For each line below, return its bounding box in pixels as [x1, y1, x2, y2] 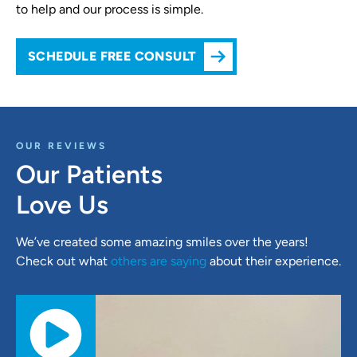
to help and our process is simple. [16, 2, 203, 17]
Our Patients [16, 159, 163, 190]
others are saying [111, 253, 206, 269]
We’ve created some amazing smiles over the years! [16, 234, 308, 249]
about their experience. [206, 253, 341, 269]
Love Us [16, 190, 108, 220]
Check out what [16, 253, 111, 269]
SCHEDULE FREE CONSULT [28, 49, 197, 64]
